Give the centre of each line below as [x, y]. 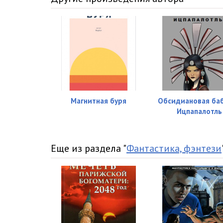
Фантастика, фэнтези [174, 148]
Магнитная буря [99, 101]
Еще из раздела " [89, 148]
